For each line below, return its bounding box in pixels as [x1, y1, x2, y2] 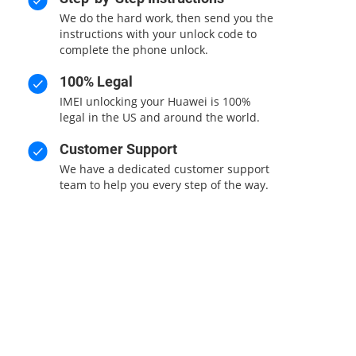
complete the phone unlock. [59, 42, 208, 57]
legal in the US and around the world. [59, 110, 260, 125]
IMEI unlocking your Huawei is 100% [59, 94, 251, 109]
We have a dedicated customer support [59, 161, 269, 176]
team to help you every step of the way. [59, 177, 269, 192]
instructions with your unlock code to [59, 26, 257, 41]
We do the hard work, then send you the [59, 10, 273, 25]
